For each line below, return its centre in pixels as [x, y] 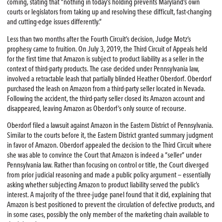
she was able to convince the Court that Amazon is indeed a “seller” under [104, 155]
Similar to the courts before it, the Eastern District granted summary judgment [110, 136]
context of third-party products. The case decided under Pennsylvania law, [103, 69]
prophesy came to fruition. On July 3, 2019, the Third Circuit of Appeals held [107, 49]
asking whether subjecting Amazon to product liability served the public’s [103, 185]
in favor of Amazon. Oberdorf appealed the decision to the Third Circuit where [109, 145]
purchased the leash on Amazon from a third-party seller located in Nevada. [106, 88]
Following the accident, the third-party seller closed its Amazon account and [106, 98]
